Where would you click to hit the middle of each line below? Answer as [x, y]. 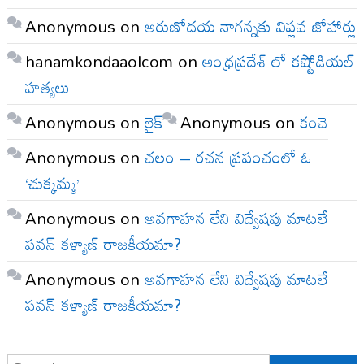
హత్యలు [47, 87]
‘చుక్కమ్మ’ [52, 182]
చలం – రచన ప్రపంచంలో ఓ [228, 156]
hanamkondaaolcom [99, 61]
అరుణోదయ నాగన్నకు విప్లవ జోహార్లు [250, 26]
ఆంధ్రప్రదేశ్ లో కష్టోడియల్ [278, 61]
